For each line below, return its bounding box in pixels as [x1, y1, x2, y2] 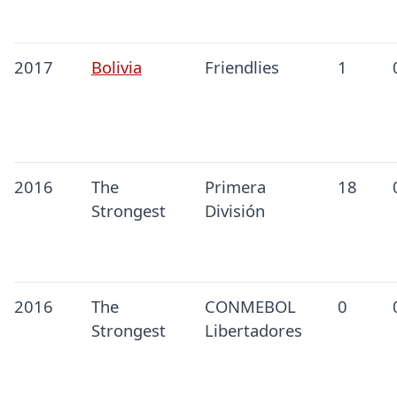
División [204, 199, 265, 222]
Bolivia [90, 56, 142, 79]
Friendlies [204, 56, 279, 79]
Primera [204, 175, 266, 198]
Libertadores [204, 319, 302, 342]
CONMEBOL [204, 295, 296, 318]
